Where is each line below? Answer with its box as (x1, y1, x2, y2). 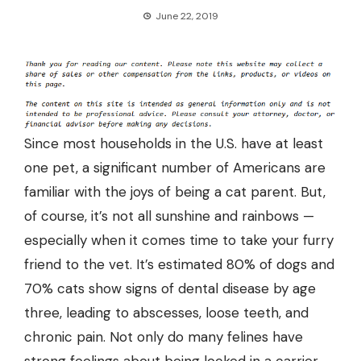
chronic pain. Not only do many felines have (24, 328, 303, 346)
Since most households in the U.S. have (24, 135, 276, 153)
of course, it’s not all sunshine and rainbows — (24, 207, 314, 226)
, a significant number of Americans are (76, 159, 326, 177)
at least (276, 135, 323, 153)
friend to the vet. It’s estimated (24, 255, 226, 274)
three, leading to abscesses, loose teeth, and (24, 304, 309, 322)
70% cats (24, 280, 85, 298)
